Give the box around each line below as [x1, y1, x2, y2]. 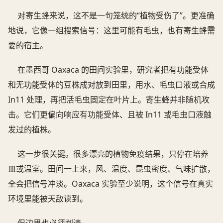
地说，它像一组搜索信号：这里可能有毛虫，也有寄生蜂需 [8, 25, 215, 36]
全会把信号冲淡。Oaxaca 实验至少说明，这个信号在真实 [8, 178, 213, 190]
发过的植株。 [8, 124, 56, 135]
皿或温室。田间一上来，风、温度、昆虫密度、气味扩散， [8, 163, 215, 175]
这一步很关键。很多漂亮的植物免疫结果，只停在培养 [17, 148, 209, 160]
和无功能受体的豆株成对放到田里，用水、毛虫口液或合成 [8, 79, 215, 91]
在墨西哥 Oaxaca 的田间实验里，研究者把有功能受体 [17, 64, 209, 76]
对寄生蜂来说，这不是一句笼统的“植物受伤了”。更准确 [17, 10, 215, 21]
